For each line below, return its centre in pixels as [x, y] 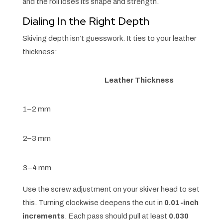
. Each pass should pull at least [116, 216]
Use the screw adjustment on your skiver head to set [111, 189]
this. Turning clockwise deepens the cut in [93, 202]
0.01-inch [181, 202]
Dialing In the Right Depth [86, 21]
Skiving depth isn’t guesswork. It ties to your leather [109, 38]
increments [43, 216]
